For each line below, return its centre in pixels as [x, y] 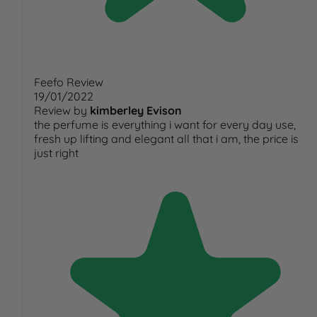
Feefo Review [69, 82]
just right [56, 153]
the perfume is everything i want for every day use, [165, 125]
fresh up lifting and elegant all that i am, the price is [166, 139]
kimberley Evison [136, 111]
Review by [60, 111]
